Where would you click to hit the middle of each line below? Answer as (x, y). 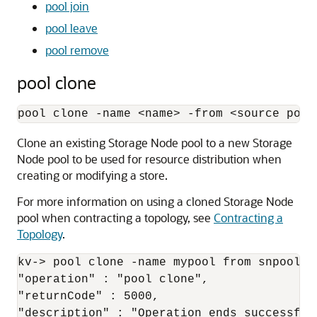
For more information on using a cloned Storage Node (155, 201)
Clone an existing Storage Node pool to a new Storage (155, 143)
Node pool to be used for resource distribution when (149, 159)
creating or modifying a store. (92, 175)
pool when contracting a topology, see (115, 218)
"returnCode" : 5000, (88, 296)
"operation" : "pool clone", (113, 279)
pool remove (77, 50)
